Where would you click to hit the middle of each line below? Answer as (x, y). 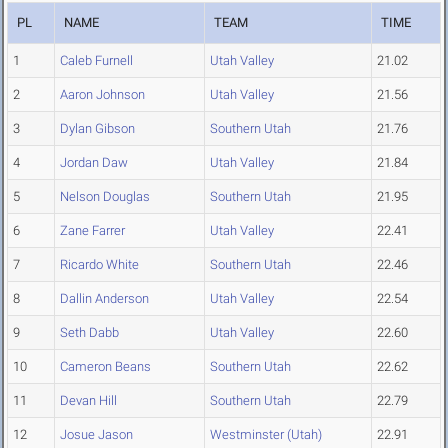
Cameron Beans (105, 367)
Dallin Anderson (104, 299)
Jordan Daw (94, 163)
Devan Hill (88, 401)
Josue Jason (96, 435)
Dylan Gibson (97, 129)
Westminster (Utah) (266, 435)
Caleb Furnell (96, 61)
